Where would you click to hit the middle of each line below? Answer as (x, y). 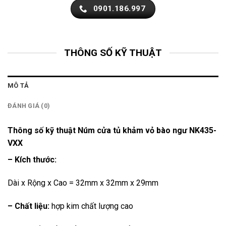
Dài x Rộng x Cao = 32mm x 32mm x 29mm (83, 183)
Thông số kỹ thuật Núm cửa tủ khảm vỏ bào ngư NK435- (112, 131)
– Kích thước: (32, 160)
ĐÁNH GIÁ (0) (29, 106)
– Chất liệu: (29, 206)
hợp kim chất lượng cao (91, 206)
